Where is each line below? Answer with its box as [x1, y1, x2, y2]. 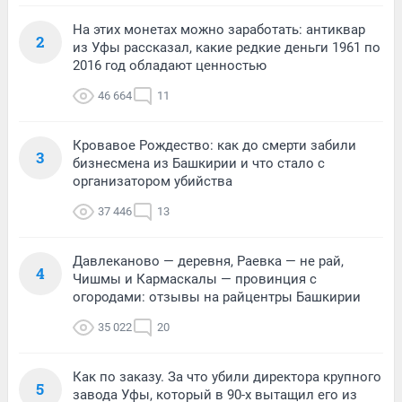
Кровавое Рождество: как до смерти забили [73, 136, 356, 153]
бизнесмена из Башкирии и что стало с [73, 154, 325, 171]
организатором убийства [73, 172, 232, 189]
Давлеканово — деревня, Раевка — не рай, [73, 252, 344, 269]
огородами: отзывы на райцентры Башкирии [73, 288, 361, 305]
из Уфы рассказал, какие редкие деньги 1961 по [73, 39, 380, 56]
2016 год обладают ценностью [73, 57, 267, 74]
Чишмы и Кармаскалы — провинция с [73, 270, 317, 287]
